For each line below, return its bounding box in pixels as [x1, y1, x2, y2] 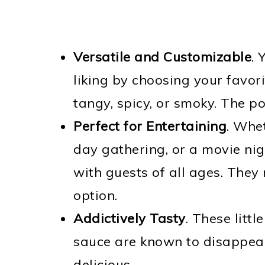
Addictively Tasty [73, 210, 186, 227]
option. [73, 187, 118, 203]
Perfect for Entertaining [73, 118, 227, 134]
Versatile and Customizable [73, 49, 251, 65]
